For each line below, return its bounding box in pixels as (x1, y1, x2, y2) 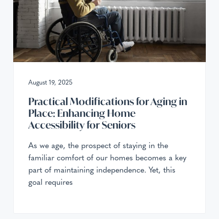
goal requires (28, 176, 73, 188)
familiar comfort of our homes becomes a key (28, 152, 186, 163)
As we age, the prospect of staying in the (28, 139, 168, 151)
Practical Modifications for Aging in (28, 95, 187, 109)
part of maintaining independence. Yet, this (28, 164, 175, 175)
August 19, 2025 (28, 77, 72, 87)
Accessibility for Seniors (28, 118, 135, 132)
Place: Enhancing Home (28, 107, 135, 120)
